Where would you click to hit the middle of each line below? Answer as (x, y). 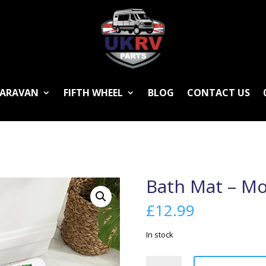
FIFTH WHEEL (93, 92)
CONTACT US (218, 92)
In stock (159, 234)
